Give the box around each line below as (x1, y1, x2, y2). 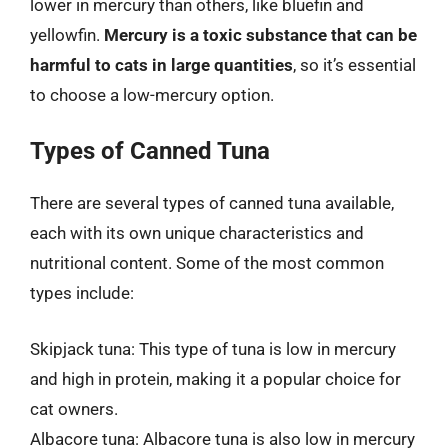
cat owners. (30, 398, 118, 419)
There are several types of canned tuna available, (30, 193, 394, 213)
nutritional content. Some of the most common (30, 253, 384, 273)
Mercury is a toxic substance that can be (104, 24, 417, 45)
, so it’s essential (293, 54, 416, 75)
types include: (30, 283, 134, 303)
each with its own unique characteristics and (30, 223, 364, 243)
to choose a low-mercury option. (30, 84, 274, 105)
